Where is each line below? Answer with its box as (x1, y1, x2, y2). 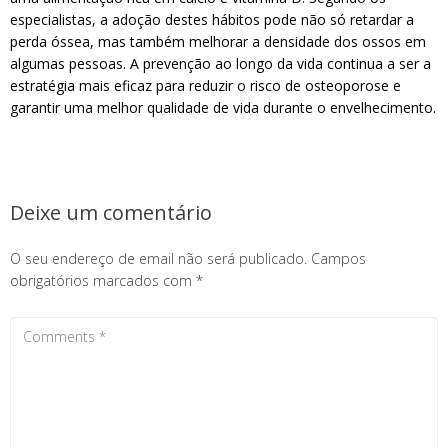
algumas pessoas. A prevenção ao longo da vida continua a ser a (10, 54, 431, 73)
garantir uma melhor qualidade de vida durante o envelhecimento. (10, 98, 436, 117)
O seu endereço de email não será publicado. (10, 249, 307, 268)
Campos (311, 249, 366, 268)
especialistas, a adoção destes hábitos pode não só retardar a (10, 10, 414, 29)
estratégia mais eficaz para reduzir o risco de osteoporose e (10, 76, 401, 95)
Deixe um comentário (10, 199, 212, 226)
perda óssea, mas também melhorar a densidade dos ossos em (10, 32, 426, 51)
